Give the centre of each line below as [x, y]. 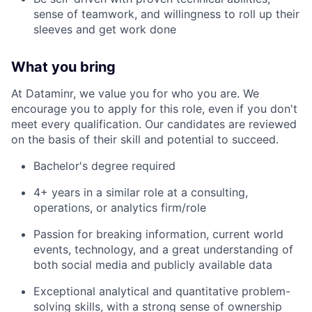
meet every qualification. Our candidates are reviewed [154, 124]
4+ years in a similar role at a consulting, [141, 192]
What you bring [63, 67]
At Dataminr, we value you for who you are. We [135, 93]
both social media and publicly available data [153, 264]
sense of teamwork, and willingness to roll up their [166, 14]
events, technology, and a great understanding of [163, 249]
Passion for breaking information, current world [158, 234]
